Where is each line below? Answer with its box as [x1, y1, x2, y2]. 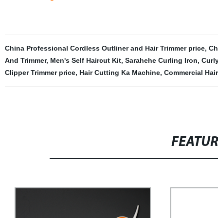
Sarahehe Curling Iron [125, 56, 198, 64]
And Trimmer [4, 56, 46, 64]
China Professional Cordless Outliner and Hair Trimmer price [4, 44, 205, 52]
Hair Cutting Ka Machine [79, 69, 160, 76]
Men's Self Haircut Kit [50, 56, 121, 64]
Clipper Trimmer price [4, 69, 75, 76]
